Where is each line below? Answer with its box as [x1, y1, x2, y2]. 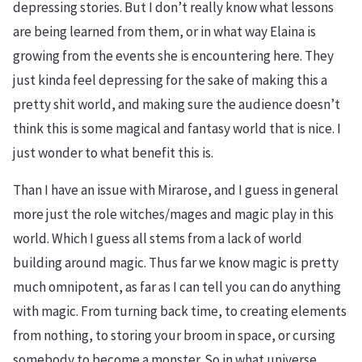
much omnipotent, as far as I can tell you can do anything [13, 278, 341, 296]
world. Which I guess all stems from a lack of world [13, 229, 302, 247]
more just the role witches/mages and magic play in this [13, 205, 334, 223]
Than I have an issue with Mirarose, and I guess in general [13, 181, 339, 199]
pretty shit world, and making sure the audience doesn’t [13, 95, 340, 113]
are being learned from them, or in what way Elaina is [13, 23, 316, 40]
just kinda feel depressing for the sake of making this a [13, 71, 327, 89]
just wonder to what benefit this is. [13, 144, 213, 162]
